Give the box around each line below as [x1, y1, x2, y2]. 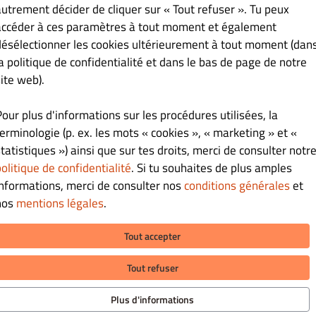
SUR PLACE [169, 267, 217, 282]
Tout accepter [124, 228, 181, 243]
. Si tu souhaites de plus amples [131, 158, 292, 177]
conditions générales [184, 176, 290, 195]
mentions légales [16, 193, 104, 212]
